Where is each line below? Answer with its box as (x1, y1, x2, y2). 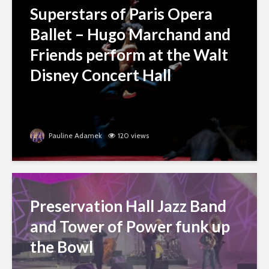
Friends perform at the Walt (30, 44, 228, 64)
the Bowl (30, 237, 93, 256)
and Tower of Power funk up (30, 216, 230, 236)
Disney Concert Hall (30, 65, 171, 85)
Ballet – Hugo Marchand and (30, 24, 231, 44)
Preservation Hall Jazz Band (30, 196, 226, 216)
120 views (118, 130, 149, 140)
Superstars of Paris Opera (30, 4, 213, 23)
